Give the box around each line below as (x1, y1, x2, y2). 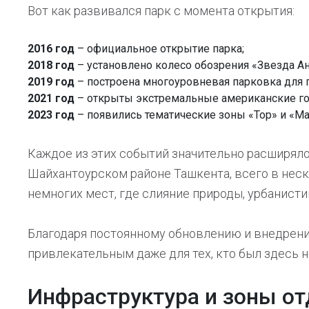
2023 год (28, 108, 74, 121)
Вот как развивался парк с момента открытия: (28, 3, 295, 18)
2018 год (28, 59, 74, 72)
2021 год (28, 92, 74, 105)
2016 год (28, 42, 74, 55)
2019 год (28, 75, 74, 88)
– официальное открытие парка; (74, 42, 244, 55)
